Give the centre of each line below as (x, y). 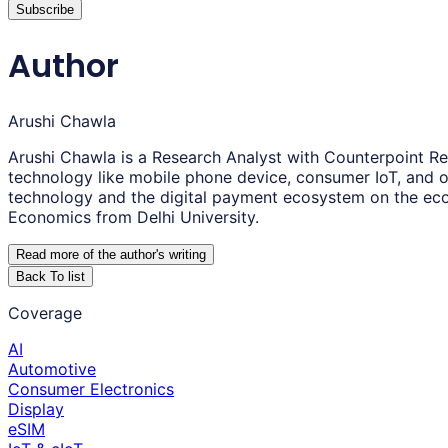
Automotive (52, 369)
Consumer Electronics (91, 389)
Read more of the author (86, 255)
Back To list (50, 277)
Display (36, 409)
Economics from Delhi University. (133, 217)
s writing (182, 255)
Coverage (45, 313)
